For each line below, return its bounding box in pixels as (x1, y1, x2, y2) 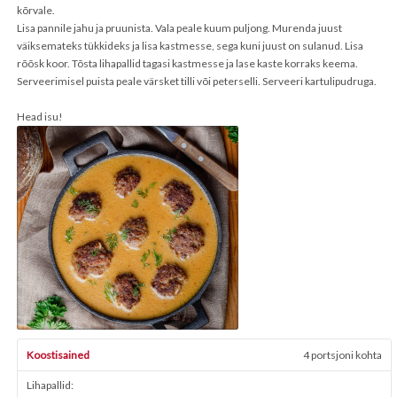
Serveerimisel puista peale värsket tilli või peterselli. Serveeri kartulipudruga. (17, 74, 377, 88)
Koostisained (27, 348, 90, 362)
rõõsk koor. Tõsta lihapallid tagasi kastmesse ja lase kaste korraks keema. (17, 57, 358, 70)
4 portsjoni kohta (303, 348, 382, 362)
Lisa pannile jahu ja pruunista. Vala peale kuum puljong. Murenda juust (17, 21, 342, 35)
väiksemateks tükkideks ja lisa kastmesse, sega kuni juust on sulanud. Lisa (17, 39, 363, 52)
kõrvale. (17, 4, 57, 17)
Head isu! (17, 110, 65, 123)
